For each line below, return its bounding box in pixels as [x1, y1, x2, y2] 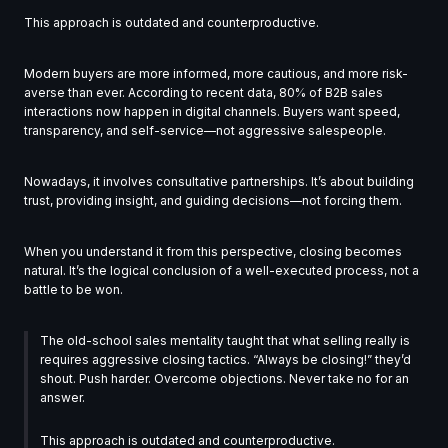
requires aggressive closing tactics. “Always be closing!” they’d [40, 352, 411, 368]
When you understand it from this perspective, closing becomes [24, 244, 402, 260]
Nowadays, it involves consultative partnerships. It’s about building [24, 174, 414, 190]
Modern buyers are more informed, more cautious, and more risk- [24, 66, 408, 82]
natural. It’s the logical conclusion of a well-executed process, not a [24, 263, 419, 279]
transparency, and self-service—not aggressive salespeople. [24, 123, 386, 139]
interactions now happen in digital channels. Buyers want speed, [24, 104, 400, 120]
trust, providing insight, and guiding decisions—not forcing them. [24, 193, 402, 209]
